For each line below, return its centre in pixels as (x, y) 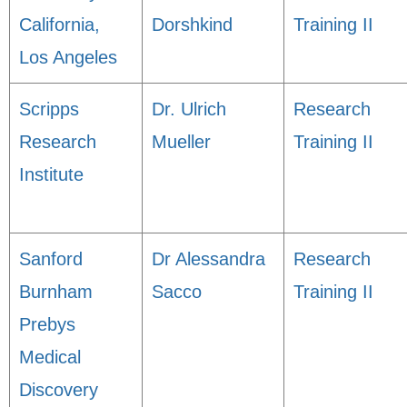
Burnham (56, 292)
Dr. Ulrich (189, 109)
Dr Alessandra (208, 259)
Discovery (59, 390)
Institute (51, 174)
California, (60, 25)
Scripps (49, 109)
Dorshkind (192, 25)
